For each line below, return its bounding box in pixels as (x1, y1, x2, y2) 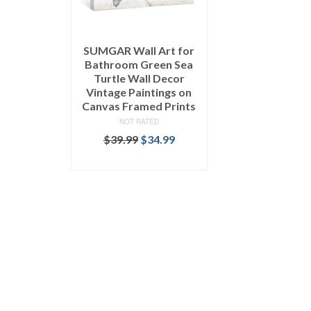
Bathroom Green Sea (85, 57, 194, 71)
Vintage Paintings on (86, 85, 192, 99)
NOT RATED (119, 116, 159, 126)
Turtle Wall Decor (93, 71, 185, 85)
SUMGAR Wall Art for (83, 43, 195, 57)
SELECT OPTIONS (93, 153, 185, 167)
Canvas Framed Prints (82, 99, 196, 112)
